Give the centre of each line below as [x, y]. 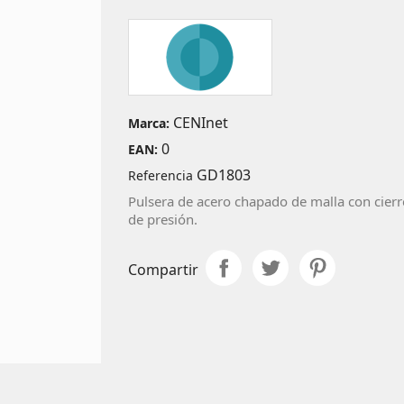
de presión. [162, 219]
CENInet [198, 122]
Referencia [160, 175]
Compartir [163, 269]
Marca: [148, 123]
